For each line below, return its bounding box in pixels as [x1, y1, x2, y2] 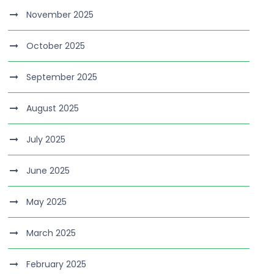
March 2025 [26, 227, 76, 239]
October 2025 [26, 40, 86, 52]
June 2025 [26, 165, 70, 177]
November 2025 [26, 9, 94, 21]
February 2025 [26, 258, 87, 270]
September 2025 [26, 71, 98, 83]
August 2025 [26, 102, 80, 114]
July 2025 [26, 133, 66, 146]
